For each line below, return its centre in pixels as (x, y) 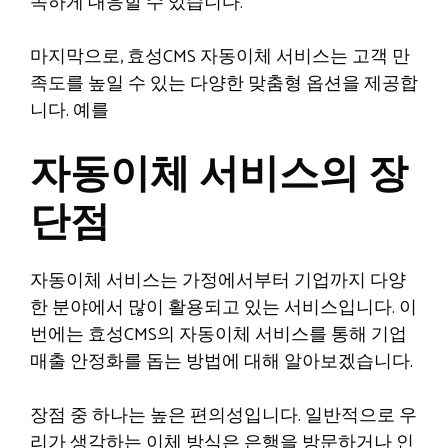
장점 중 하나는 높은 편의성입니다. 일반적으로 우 (223, 416)
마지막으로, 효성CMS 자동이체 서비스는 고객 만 (220, 57)
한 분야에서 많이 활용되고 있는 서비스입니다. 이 (223, 308)
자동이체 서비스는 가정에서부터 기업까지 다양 (218, 281)
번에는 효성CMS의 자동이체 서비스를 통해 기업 (218, 335)
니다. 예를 (69, 111)
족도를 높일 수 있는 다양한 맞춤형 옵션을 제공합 (224, 84)
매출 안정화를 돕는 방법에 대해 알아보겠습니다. (221, 362)
